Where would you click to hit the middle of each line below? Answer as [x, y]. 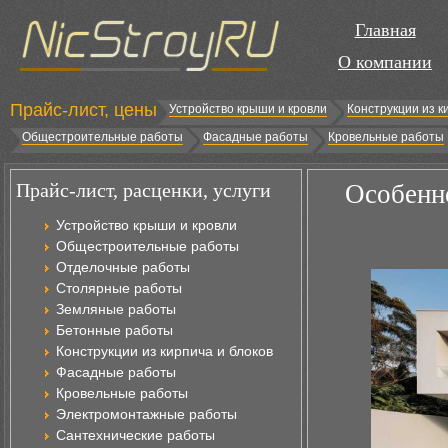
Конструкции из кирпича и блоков [164, 351]
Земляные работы [116, 309]
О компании [385, 62]
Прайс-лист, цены [83, 110]
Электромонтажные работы [146, 414]
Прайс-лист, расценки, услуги [143, 190]
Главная [385, 30]
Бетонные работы [114, 330]
